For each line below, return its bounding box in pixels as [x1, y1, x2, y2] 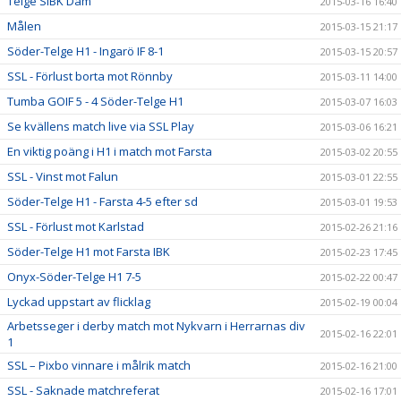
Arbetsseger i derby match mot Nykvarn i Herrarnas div [7, 318, 305, 334]
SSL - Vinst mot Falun [7, 168, 118, 184]
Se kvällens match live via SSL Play [7, 118, 194, 134]
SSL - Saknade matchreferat [7, 382, 159, 398]
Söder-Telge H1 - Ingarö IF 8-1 [7, 43, 164, 59]
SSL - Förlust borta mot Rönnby [7, 68, 173, 84]
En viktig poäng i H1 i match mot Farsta [7, 143, 212, 159]
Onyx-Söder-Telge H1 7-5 [7, 269, 141, 285]
